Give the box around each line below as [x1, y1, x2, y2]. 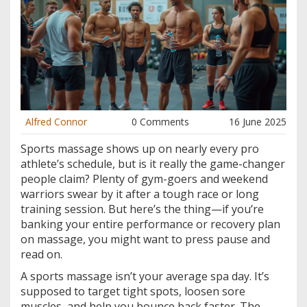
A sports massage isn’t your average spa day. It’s [21, 269, 269, 284]
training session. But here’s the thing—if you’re [21, 201, 264, 217]
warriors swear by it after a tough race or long [21, 186, 259, 202]
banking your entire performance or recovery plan [21, 217, 280, 232]
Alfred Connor [25, 115, 87, 129]
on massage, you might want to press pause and [21, 232, 270, 247]
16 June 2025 [229, 115, 286, 129]
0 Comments [132, 115, 189, 129]
